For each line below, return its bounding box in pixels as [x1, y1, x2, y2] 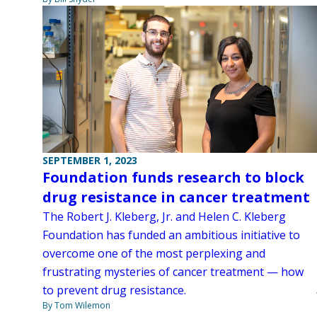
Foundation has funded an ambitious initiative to [42, 227, 300, 243]
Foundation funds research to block [42, 168, 304, 188]
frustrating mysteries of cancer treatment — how [42, 264, 304, 280]
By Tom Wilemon [42, 299, 110, 312]
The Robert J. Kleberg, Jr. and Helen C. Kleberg [42, 209, 286, 225]
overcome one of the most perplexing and [42, 246, 265, 262]
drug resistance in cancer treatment [42, 188, 310, 207]
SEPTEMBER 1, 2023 [42, 154, 137, 168]
